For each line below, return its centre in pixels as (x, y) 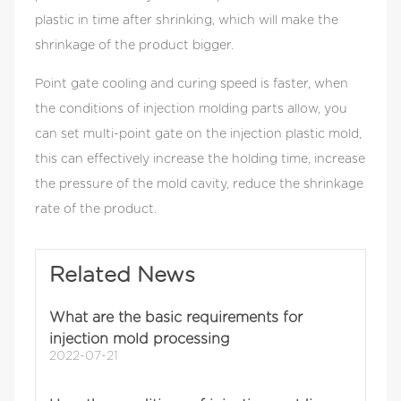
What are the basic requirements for (176, 318)
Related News (123, 276)
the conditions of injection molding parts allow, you (192, 110)
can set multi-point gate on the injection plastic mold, (199, 135)
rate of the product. (96, 210)
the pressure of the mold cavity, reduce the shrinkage (200, 185)
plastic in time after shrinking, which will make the (187, 21)
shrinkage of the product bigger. (135, 46)
